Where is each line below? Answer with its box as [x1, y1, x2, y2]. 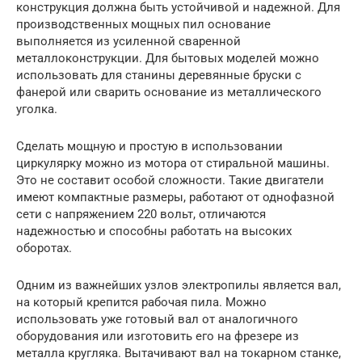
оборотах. [16, 241, 72, 256]
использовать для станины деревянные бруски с [16, 68, 301, 83]
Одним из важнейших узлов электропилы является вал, [16, 278, 341, 293]
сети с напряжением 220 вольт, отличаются [16, 207, 266, 222]
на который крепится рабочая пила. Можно [16, 295, 267, 310]
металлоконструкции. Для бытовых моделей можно [16, 51, 319, 66]
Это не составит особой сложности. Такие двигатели [16, 173, 324, 188]
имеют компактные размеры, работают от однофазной [16, 190, 335, 205]
